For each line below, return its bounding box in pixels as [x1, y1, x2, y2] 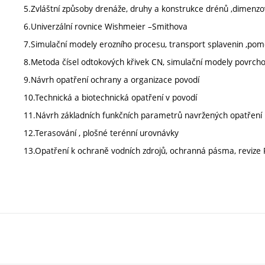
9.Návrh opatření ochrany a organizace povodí [24, 74, 199, 85]
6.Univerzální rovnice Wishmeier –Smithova [24, 21, 188, 32]
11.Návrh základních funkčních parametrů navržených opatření [24, 109, 262, 121]
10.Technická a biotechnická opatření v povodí [24, 92, 197, 103]
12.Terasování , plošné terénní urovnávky [24, 127, 179, 138]
